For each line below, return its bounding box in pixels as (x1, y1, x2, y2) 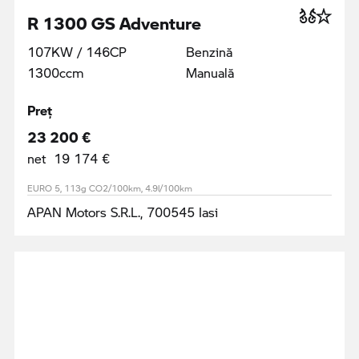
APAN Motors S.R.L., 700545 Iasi (27, 202, 218, 221)
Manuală (186, 63, 234, 82)
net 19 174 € (27, 148, 110, 167)
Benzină (186, 42, 232, 61)
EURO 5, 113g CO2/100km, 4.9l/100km (27, 181, 192, 195)
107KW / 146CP (27, 42, 127, 61)
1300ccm (27, 63, 84, 82)
